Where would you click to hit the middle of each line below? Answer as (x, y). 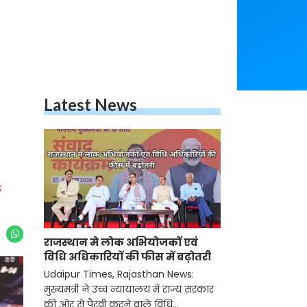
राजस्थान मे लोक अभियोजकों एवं (121, 243)
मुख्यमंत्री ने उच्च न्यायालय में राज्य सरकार (129, 290)
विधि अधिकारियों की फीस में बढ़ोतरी (127, 257)
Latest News (90, 105)
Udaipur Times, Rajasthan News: (119, 274)
